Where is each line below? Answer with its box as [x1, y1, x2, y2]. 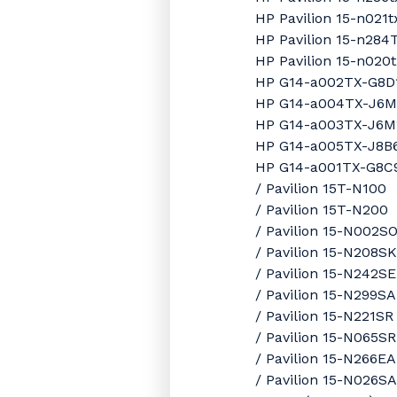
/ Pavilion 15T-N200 [255, 201, 388, 218]
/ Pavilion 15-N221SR [255, 307, 393, 324]
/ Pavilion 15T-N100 [255, 180, 386, 197]
